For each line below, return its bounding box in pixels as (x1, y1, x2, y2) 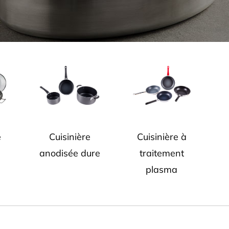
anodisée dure (39, 147, 100, 159)
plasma (146, 164, 177, 175)
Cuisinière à (136, 131, 187, 143)
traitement (139, 147, 184, 159)
